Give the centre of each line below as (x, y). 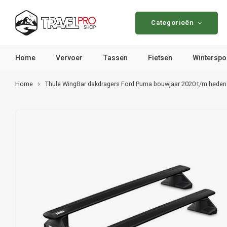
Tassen (115, 58)
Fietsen (160, 58)
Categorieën (173, 23)
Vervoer (69, 58)
